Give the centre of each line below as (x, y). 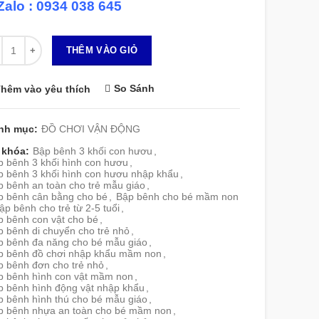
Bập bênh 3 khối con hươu (92, 151)
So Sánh (134, 88)
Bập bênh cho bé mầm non (177, 197)
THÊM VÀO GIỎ (102, 50)
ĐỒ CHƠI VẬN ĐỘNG (90, 129)
